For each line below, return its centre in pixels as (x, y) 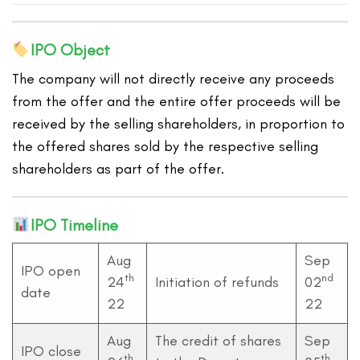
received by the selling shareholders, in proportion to (179, 124)
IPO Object (70, 50)
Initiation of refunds (217, 282)
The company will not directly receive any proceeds (174, 79)
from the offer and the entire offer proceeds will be (177, 102)
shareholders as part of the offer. (119, 169)
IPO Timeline (74, 225)
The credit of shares (218, 341)
